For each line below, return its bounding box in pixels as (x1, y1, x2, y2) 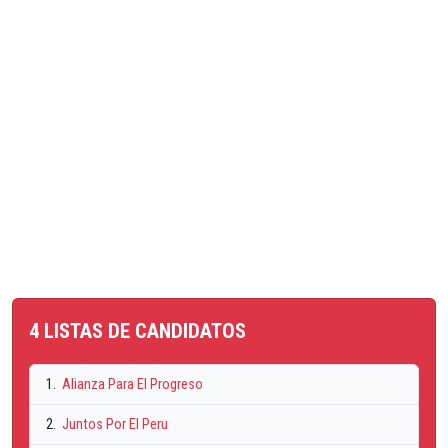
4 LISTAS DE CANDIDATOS (29, 319, 246, 344)
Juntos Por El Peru (59, 416, 168, 434)
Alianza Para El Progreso (59, 376, 203, 394)
